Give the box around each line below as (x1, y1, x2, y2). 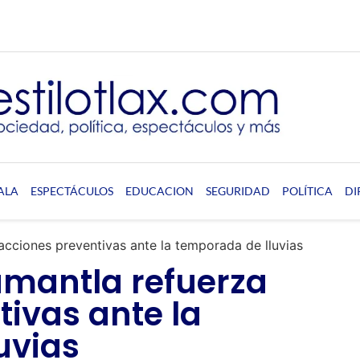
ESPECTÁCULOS (30, 183, 113, 198)
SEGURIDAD (205, 183, 270, 198)
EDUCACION (125, 183, 194, 198)
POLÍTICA (281, 183, 333, 198)
